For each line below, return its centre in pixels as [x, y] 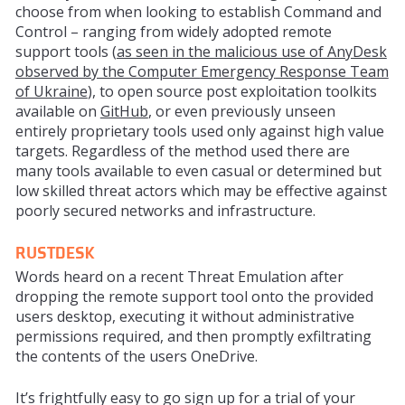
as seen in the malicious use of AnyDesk [251, 51]
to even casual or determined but [267, 170]
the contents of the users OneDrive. [136, 356]
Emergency [238, 71]
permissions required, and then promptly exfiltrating [193, 336]
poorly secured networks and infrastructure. [165, 210]
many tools [54, 170]
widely [198, 31]
